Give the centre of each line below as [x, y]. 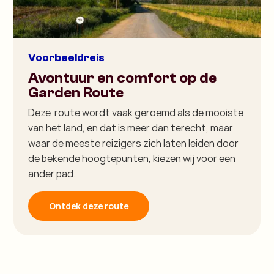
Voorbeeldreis [67, 57]
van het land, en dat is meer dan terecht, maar [131, 128]
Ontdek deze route [89, 206]
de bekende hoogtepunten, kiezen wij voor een [132, 158]
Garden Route [76, 92]
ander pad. [52, 173]
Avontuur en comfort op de [123, 78]
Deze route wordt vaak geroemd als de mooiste [136, 112]
